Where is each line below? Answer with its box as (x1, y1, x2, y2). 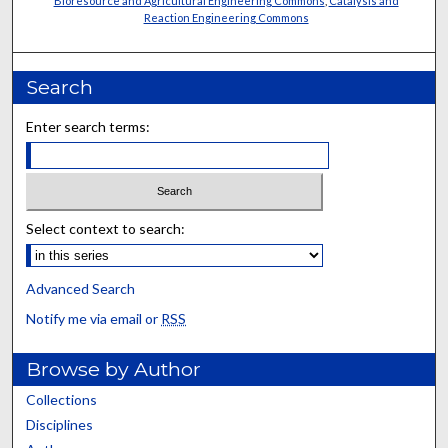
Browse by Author (26, 357, 202, 382)
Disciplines (26, 416, 94, 434)
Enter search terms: (26, 117, 151, 135)
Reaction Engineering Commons (143, 10, 309, 24)
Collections (26, 391, 98, 409)
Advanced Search (26, 280, 136, 298)
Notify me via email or (26, 310, 162, 328)
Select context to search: (26, 220, 186, 238)
